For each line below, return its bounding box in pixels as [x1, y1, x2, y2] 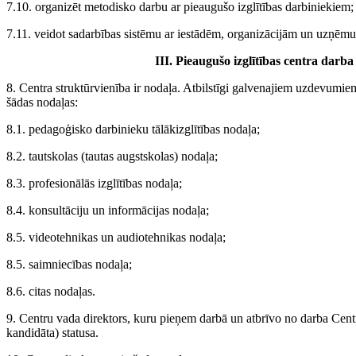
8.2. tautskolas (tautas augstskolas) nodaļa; [6, 149, 218, 164]
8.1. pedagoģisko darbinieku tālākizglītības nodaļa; [6, 122, 260, 137]
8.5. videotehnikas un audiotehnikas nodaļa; [6, 230, 226, 245]
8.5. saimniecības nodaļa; [6, 257, 132, 272]
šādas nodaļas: [6, 95, 78, 110]
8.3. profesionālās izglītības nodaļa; [6, 176, 182, 191]
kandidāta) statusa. [6, 326, 99, 340]
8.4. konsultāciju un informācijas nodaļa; [6, 203, 209, 218]
